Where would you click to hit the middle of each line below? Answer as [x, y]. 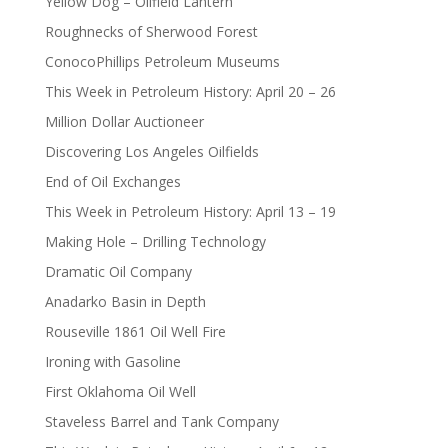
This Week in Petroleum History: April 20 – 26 [190, 91]
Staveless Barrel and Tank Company [161, 421]
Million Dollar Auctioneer [124, 121]
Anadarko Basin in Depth [125, 301]
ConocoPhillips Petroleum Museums [162, 61]
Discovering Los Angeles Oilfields [151, 151]
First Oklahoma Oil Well [120, 391]
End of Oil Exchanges [112, 181]
